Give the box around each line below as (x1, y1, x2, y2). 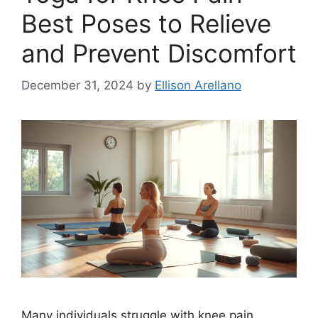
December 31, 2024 (21, 77, 133, 92)
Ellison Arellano (155, 77, 241, 92)
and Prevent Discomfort (21, 38, 297, 69)
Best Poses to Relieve (21, 9, 271, 39)
